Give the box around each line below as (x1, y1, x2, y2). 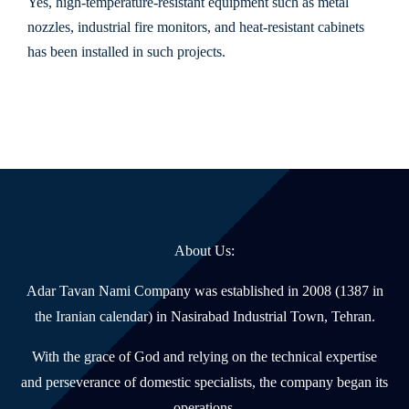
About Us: (174, 243, 235, 259)
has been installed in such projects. (27, 44, 225, 60)
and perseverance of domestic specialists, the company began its (21, 374, 388, 391)
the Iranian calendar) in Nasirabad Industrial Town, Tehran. (34, 309, 375, 325)
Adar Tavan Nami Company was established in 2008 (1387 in (26, 283, 383, 299)
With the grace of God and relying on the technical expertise (32, 349, 377, 365)
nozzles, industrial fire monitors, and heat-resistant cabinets (27, 19, 364, 36)
